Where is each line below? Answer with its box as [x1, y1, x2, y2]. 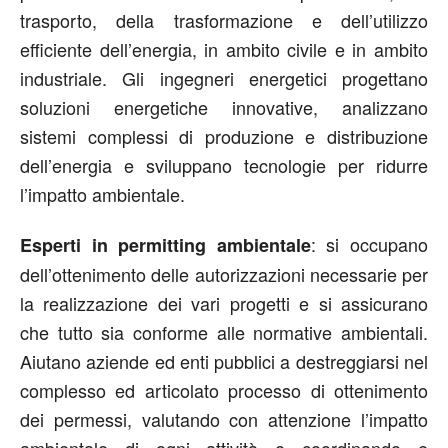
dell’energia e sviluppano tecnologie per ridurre [20, 152, 428, 179]
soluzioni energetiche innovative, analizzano [20, 94, 428, 121]
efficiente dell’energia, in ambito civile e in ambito [20, 36, 428, 63]
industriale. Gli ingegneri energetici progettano [20, 65, 428, 92]
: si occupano [310, 231, 429, 258]
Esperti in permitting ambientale [20, 232, 311, 259]
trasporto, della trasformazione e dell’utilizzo [20, 7, 428, 34]
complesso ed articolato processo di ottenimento [20, 377, 428, 404]
